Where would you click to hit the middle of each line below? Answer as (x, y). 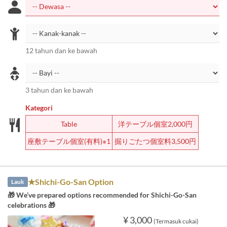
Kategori (39, 108)
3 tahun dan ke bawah (59, 90)
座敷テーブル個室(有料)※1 (69, 141)
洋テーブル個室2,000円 (155, 124)
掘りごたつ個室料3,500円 (155, 141)
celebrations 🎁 (31, 205)
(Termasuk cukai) (176, 221)
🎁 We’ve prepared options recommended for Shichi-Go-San (102, 195)
